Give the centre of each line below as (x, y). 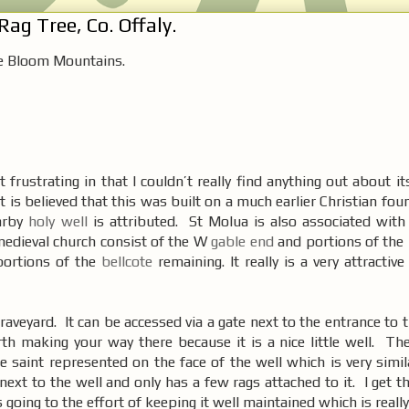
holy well (58, 221)
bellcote (127, 261)
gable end (242, 241)
